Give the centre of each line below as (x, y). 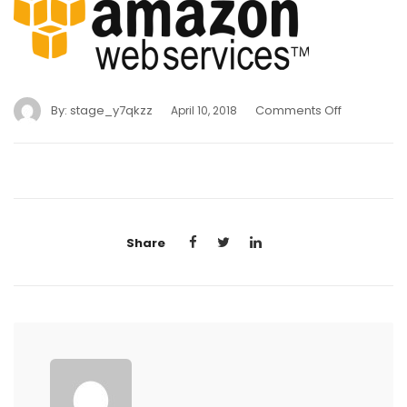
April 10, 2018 (204, 110)
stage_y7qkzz (111, 110)
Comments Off (298, 110)
